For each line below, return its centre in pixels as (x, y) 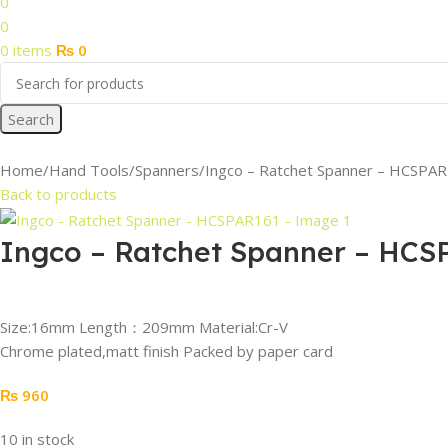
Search (31, 119)
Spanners (167, 170)
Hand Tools (89, 170)
